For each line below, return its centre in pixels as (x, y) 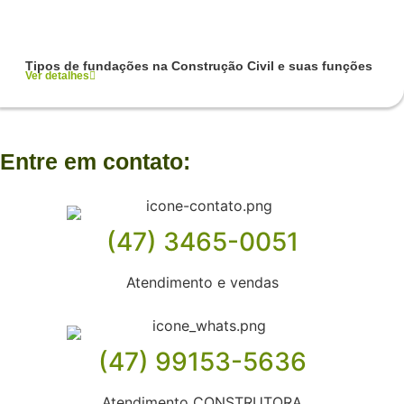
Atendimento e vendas (202, 282)
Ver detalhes (57, 75)
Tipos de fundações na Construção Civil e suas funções (198, 65)
